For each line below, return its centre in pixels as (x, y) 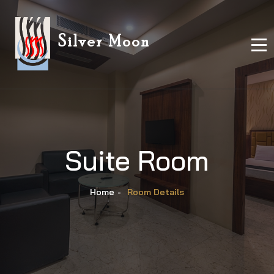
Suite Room (137, 160)
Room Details (156, 192)
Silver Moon (104, 42)
